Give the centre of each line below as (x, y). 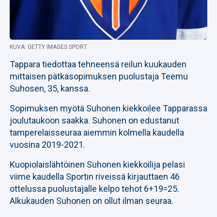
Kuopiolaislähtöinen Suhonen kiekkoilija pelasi (97, 164)
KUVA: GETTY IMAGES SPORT (48, 47)
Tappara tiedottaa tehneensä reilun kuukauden (98, 64)
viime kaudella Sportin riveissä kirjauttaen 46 (95, 177)
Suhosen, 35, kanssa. (50, 88)
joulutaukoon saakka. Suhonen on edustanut (94, 120)
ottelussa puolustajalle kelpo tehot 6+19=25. (94, 189)
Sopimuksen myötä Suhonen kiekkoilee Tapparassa (108, 108)
